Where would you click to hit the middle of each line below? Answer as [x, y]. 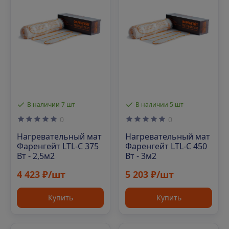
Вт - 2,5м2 [36, 156]
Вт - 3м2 [141, 156]
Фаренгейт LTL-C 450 [166, 146]
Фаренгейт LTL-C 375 [58, 146]
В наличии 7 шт [51, 104]
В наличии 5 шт [159, 104]
